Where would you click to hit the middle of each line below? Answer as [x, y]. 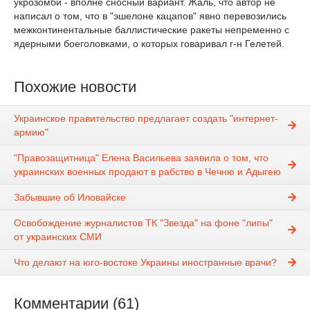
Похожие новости [75, 87]
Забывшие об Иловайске [70, 198]
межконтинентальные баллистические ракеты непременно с [152, 30]
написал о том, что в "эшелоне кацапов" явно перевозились [150, 16]
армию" [31, 133]
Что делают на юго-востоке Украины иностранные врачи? [145, 263]
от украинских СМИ [58, 237]
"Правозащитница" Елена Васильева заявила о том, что [141, 158]
